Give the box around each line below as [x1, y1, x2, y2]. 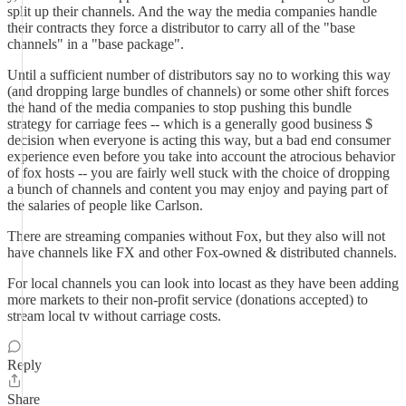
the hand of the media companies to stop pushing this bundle [7, 100, 352, 115]
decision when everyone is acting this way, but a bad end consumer [7, 132, 391, 148]
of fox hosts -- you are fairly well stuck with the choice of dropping [7, 165, 390, 180]
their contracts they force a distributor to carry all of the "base [7, 20, 355, 35]
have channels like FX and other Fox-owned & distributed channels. [7, 245, 397, 260]
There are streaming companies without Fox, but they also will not [7, 228, 385, 244]
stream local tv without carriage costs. [7, 308, 221, 324]
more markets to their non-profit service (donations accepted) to [7, 292, 368, 307]
